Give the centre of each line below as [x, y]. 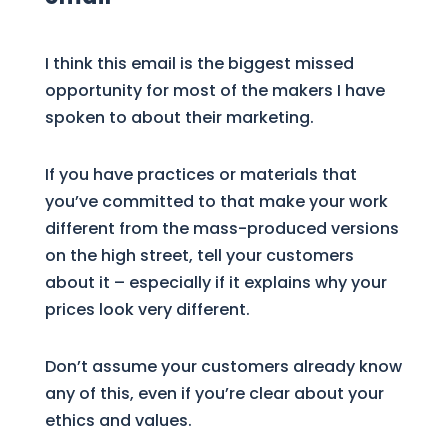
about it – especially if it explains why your [215, 282]
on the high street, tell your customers [199, 255]
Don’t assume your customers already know [223, 366]
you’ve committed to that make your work [216, 201]
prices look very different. [147, 309]
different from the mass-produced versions [221, 228]
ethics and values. [118, 420]
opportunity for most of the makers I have [214, 90]
